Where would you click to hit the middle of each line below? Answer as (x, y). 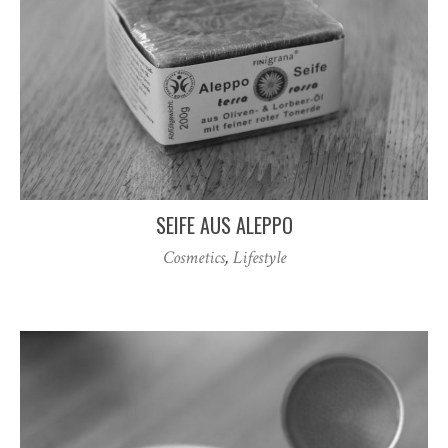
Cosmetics (193, 257)
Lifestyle (259, 257)
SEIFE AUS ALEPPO (224, 224)
